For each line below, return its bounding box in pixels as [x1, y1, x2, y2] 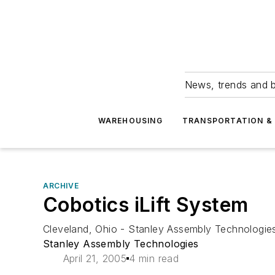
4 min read [129, 252, 179, 265]
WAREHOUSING [98, 116, 163, 125]
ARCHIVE [43, 181, 79, 190]
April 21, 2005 [63, 252, 127, 265]
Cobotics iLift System [43, 193, 249, 217]
